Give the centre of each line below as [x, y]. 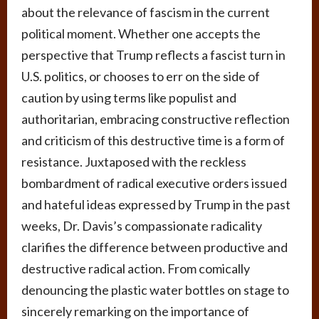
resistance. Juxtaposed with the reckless [134, 162]
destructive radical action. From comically [136, 269]
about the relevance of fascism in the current [146, 12]
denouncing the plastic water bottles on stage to [155, 290]
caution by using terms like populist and [129, 98]
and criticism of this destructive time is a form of [153, 141]
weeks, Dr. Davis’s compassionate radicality [142, 226]
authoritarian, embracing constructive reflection [156, 119]
